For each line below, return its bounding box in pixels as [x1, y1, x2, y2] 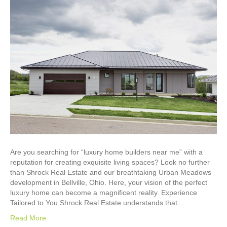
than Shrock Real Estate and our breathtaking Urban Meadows [10, 168, 211, 176]
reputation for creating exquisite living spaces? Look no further [10, 158, 210, 166]
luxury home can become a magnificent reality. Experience [10, 188, 197, 197]
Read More [10, 213, 46, 222]
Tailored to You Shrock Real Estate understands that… [10, 198, 184, 207]
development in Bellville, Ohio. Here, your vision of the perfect [10, 178, 207, 186]
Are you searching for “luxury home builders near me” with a [10, 147, 203, 156]
